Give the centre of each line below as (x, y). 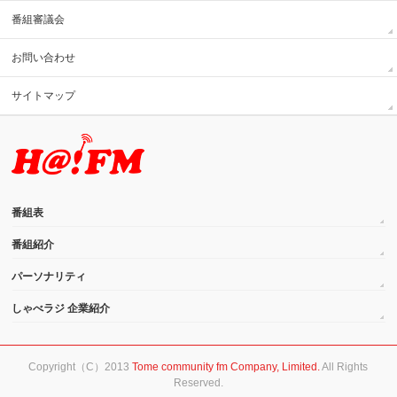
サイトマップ (44, 96)
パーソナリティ (49, 276)
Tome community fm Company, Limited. (226, 367)
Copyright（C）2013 (81, 367)
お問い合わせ (44, 58)
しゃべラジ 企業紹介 (61, 308)
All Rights (344, 367)
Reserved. (198, 383)
